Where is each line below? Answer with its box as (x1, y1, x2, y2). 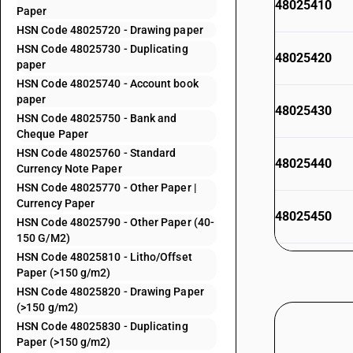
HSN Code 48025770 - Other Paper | (17, 181, 196, 194)
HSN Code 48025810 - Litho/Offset (17, 251, 192, 263)
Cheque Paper (17, 128, 89, 140)
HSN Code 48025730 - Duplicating (17, 43, 188, 55)
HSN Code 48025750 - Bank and (17, 112, 177, 124)
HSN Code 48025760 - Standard (17, 147, 176, 159)
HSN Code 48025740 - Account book (17, 77, 199, 90)
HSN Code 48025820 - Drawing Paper (17, 285, 204, 298)
